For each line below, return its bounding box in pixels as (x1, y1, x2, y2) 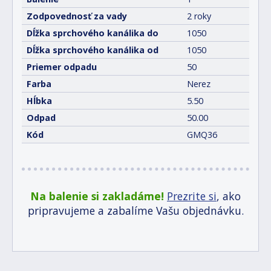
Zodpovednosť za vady (27, 10, 127, 22)
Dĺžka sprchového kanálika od (27, 44, 158, 56)
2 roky (187, 10, 211, 22)
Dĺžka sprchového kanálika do (27, 27, 158, 39)
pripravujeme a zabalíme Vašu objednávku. (27, 203, 244, 218)
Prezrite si (167, 188, 217, 203)
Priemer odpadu (27, 60, 97, 73)
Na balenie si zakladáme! (30, 188, 164, 203)
